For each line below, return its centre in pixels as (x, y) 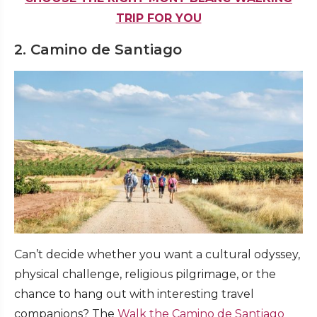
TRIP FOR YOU (158, 18)
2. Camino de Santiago (102, 50)
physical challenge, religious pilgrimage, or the (145, 274)
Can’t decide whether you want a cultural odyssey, (157, 254)
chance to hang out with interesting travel (134, 294)
